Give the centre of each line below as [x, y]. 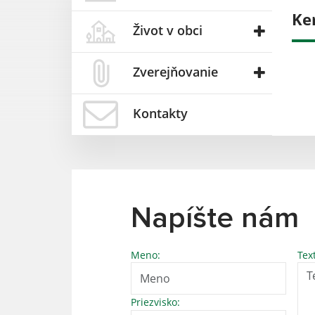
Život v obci [168, 30]
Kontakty [160, 113]
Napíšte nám [215, 218]
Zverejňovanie [175, 71]
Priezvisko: [155, 302]
